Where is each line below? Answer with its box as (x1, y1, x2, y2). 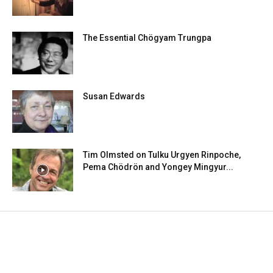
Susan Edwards (83, 91, 145, 101)
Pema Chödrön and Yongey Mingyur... (83, 161, 233, 172)
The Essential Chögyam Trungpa (83, 32, 211, 43)
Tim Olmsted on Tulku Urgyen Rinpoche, (83, 149, 241, 160)
